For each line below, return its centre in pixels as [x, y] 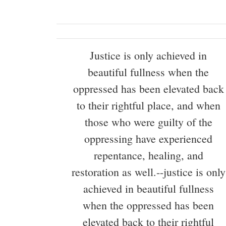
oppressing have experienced [148, 139]
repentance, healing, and [148, 155]
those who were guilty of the [148, 122]
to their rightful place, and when [148, 105]
